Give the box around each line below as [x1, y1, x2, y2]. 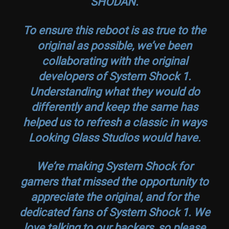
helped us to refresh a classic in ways [22, 114, 207, 129]
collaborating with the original [41, 53, 188, 68]
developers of [38, 68, 109, 83]
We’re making [36, 158, 105, 173]
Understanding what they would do [29, 83, 200, 99]
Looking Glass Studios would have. [28, 129, 201, 145]
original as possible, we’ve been [37, 37, 192, 53]
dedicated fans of [19, 204, 109, 219]
